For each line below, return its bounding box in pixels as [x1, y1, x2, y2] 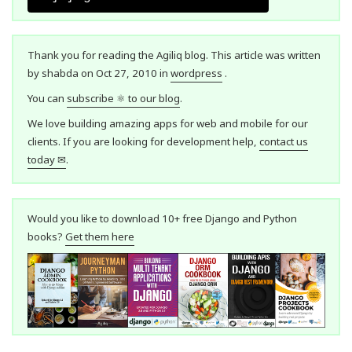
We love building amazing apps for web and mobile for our [27, 115, 308, 130]
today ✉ [27, 152, 66, 167]
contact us [258, 134, 308, 148]
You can [27, 91, 67, 106]
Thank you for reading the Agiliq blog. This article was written [27, 48, 321, 63]
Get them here [64, 229, 134, 244]
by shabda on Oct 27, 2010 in [27, 66, 170, 81]
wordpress [170, 66, 222, 81]
